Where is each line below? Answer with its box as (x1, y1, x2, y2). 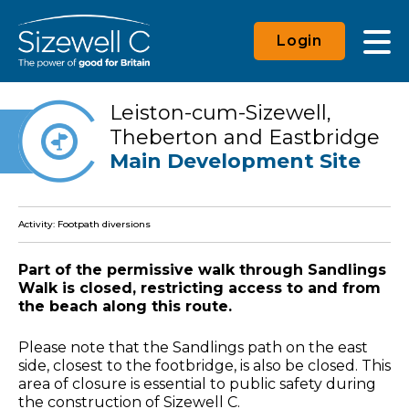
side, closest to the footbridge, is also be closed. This (18, 356, 391, 374)
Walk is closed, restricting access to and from (18, 278, 381, 297)
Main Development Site (110, 148, 361, 173)
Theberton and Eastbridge (110, 124, 380, 150)
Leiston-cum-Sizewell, (110, 100, 331, 125)
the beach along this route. (18, 297, 236, 315)
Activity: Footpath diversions (18, 217, 151, 230)
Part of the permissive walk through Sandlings (18, 260, 386, 278)
